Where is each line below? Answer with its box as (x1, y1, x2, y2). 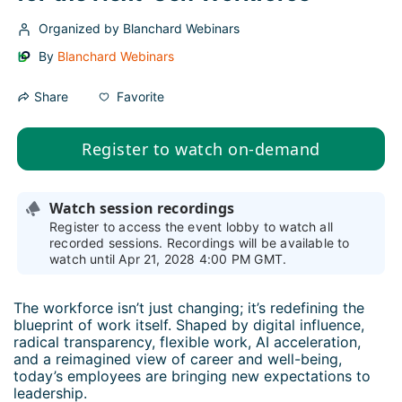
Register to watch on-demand (82, 138, 320, 161)
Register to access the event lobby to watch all (49, 219, 334, 235)
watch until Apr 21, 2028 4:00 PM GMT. (49, 251, 287, 267)
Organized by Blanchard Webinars (39, 21, 240, 37)
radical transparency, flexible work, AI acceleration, (13, 333, 365, 352)
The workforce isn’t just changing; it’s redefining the (13, 299, 369, 318)
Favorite (117, 88, 164, 104)
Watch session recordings (49, 198, 235, 219)
